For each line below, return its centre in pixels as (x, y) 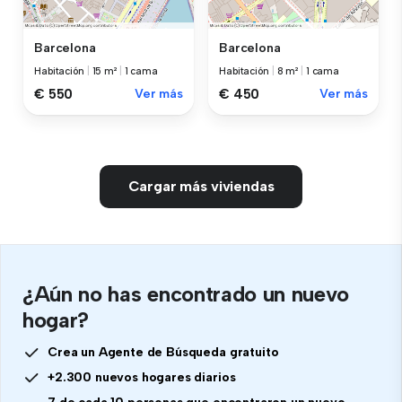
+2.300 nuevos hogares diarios (142, 378)
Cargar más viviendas (201, 187)
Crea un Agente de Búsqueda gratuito (163, 353)
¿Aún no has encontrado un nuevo (186, 294)
